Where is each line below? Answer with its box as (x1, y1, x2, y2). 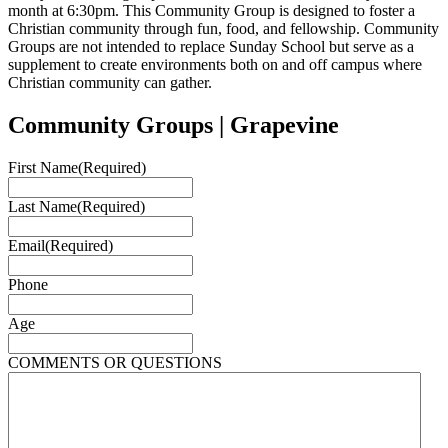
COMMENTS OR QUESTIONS (8, 353, 222, 371)
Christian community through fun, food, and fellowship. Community (8, 19, 439, 37)
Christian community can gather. (8, 73, 212, 91)
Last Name (8, 197, 77, 215)
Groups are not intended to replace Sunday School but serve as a (8, 37, 414, 55)
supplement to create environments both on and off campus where (8, 55, 422, 73)
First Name (8, 158, 78, 176)
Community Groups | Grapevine (8, 111, 339, 138)
